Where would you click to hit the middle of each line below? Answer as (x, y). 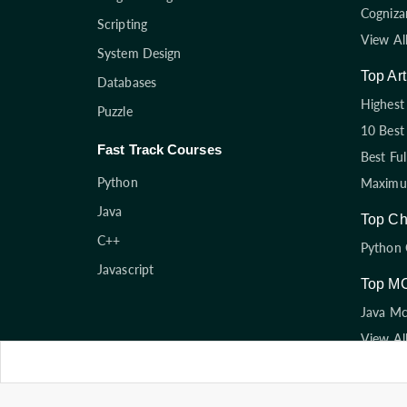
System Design (139, 54)
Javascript (125, 270)
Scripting (122, 25)
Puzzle (115, 112)
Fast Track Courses (159, 150)
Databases (127, 83)
